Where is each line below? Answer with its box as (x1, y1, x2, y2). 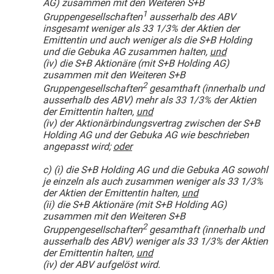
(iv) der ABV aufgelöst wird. (43, 259, 160, 271)
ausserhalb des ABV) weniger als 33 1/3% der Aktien (43, 235, 268, 248)
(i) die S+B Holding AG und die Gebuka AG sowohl (54, 163, 268, 176)
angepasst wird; (43, 140, 113, 152)
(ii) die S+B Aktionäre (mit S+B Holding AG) (43, 198, 227, 210)
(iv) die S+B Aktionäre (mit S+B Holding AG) (43, 57, 229, 69)
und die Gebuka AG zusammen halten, (43, 45, 210, 57)
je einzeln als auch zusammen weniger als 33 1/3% (43, 175, 263, 187)
